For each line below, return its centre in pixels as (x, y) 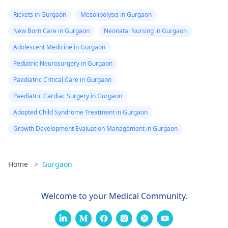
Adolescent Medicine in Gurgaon (59, 47)
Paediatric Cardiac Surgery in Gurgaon (68, 96)
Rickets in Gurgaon (40, 15)
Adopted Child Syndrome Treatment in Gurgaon (80, 112)
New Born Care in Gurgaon (51, 31)
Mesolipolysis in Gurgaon (116, 15)
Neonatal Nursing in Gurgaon (145, 31)
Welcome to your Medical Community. (114, 196)
